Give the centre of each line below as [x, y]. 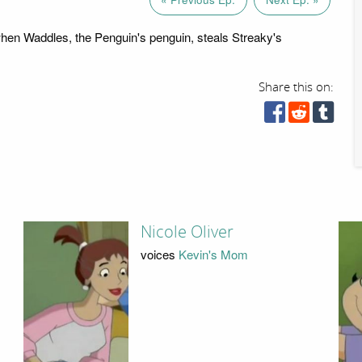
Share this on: [297, 87]
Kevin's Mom [213, 254]
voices [159, 254]
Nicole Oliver [187, 232]
